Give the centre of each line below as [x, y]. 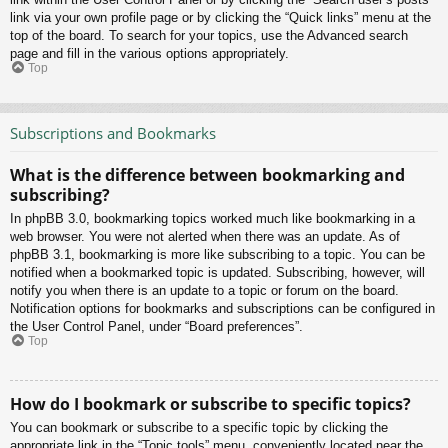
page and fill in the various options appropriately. [149, 54]
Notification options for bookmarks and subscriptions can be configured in [222, 309]
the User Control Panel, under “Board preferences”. [156, 327]
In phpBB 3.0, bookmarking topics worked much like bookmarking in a [212, 219]
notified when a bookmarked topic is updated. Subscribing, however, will [217, 273]
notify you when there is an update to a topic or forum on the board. [204, 291]
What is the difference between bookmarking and [207, 175]
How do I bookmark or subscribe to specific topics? [210, 403]
